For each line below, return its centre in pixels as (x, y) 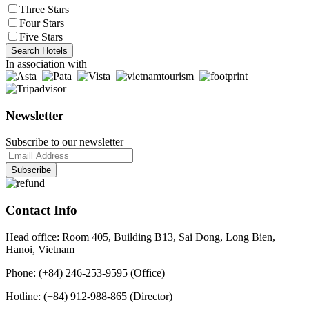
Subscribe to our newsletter (64, 142)
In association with (46, 63)
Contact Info (41, 210)
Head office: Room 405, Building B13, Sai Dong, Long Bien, (140, 237)
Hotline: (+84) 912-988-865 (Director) (89, 296)
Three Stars (44, 9)
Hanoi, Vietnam (40, 249)
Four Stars (42, 23)
